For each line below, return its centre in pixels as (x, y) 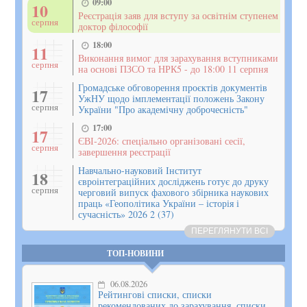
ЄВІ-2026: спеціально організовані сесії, (162, 141)
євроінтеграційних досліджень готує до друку (174, 181)
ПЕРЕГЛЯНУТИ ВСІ (229, 231)
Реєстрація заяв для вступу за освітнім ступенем (179, 16)
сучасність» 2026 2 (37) (126, 214)
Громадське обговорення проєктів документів (173, 87)
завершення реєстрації (125, 152)
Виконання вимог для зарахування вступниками (179, 58)
